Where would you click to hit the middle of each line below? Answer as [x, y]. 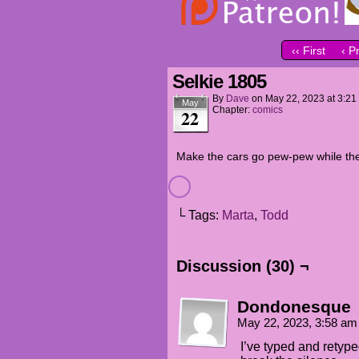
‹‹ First [309, 51]
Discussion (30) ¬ [243, 266]
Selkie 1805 [219, 81]
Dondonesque [294, 307]
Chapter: [232, 110]
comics [268, 110]
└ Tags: [199, 215]
